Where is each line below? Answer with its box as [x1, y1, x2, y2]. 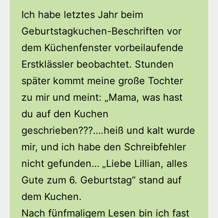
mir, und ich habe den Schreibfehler [21, 141, 186, 153]
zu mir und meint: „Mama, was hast [21, 91, 182, 104]
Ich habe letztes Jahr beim [21, 9, 143, 21]
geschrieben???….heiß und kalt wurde [21, 125, 195, 137]
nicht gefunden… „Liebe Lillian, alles [21, 158, 187, 170]
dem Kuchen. [21, 191, 82, 203]
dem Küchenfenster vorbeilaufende [21, 42, 183, 54]
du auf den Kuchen [21, 108, 109, 120]
